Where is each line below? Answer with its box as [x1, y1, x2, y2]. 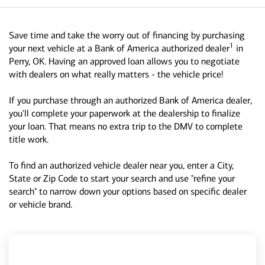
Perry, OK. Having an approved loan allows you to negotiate [9, 56, 240, 67]
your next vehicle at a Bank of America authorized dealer [9, 43, 230, 54]
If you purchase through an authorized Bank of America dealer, [9, 95, 252, 106]
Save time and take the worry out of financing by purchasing [9, 30, 245, 41]
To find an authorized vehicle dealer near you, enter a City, [9, 160, 234, 171]
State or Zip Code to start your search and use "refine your [9, 173, 235, 184]
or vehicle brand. [9, 199, 72, 210]
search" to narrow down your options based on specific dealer [9, 186, 247, 197]
